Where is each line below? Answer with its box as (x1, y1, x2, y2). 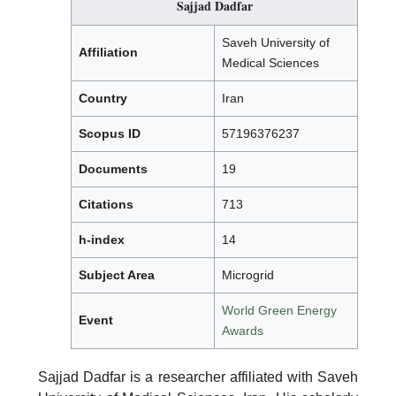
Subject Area (79, 268, 155, 283)
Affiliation (79, 45, 138, 60)
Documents (79, 162, 148, 177)
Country (79, 91, 127, 106)
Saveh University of (222, 35, 330, 50)
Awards (222, 324, 263, 339)
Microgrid (222, 268, 274, 283)
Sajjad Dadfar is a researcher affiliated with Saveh (38, 369, 358, 385)
